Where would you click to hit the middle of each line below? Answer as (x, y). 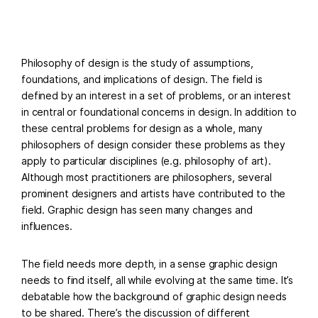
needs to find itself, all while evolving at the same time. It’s (158, 280)
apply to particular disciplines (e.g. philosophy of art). (147, 161)
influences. (47, 226)
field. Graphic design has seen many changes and (137, 210)
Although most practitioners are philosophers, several (147, 177)
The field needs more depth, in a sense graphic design (149, 264)
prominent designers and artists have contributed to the (154, 193)
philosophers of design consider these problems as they (153, 144)
